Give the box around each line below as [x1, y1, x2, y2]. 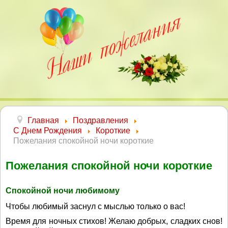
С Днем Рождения [13, 126, 82, 135]
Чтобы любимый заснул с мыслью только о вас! [6, 202, 185, 211]
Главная [27, 116, 59, 125]
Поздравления [73, 116, 128, 125]
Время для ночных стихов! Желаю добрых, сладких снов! [6, 217, 222, 225]
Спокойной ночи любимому [6, 186, 120, 195]
